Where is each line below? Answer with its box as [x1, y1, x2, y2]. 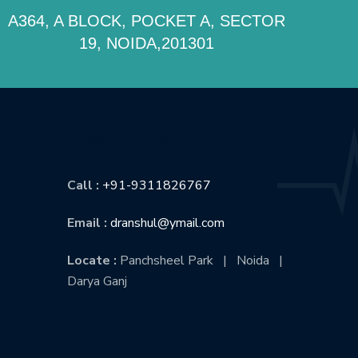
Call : [66, 177, 102, 194]
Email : [66, 214, 110, 232]
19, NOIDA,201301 [79, 34, 214, 52]
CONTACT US [66, 133, 169, 151]
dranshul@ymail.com [109, 214, 225, 232]
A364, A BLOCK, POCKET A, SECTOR [8, 12, 285, 30]
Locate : [66, 252, 120, 269]
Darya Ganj [66, 272, 127, 290]
